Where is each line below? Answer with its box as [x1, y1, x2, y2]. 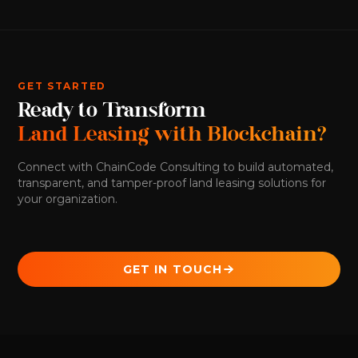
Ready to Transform [18, 101, 207, 122]
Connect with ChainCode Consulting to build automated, [18, 160, 334, 175]
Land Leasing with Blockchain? [18, 125, 327, 146]
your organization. [18, 192, 118, 207]
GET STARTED [18, 79, 106, 92]
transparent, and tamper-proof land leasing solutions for [18, 176, 327, 191]
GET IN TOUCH [122, 262, 223, 277]
